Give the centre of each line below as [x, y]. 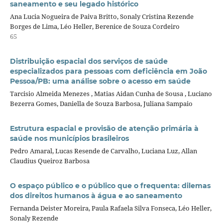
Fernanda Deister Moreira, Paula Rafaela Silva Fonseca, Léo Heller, [111, 208]
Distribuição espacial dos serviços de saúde [89, 61]
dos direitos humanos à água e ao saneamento [96, 195]
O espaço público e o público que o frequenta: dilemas [110, 185]
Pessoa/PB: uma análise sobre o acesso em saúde [100, 81]
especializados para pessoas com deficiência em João [108, 71]
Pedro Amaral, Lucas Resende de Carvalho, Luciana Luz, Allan [103, 151]
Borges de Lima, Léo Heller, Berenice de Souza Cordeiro [95, 26]
